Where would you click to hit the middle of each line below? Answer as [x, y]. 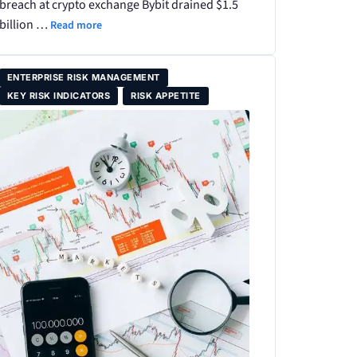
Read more [76, 25]
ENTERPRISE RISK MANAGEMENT [83, 77]
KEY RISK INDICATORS [59, 95]
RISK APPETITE [166, 95]
